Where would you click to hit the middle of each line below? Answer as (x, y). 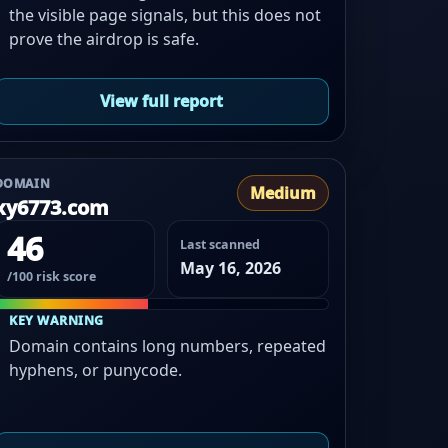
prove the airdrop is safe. (104, 39)
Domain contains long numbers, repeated (168, 345)
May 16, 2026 (231, 267)
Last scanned (220, 244)
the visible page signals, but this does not (165, 15)
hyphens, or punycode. (96, 369)
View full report (161, 101)
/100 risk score (51, 276)
